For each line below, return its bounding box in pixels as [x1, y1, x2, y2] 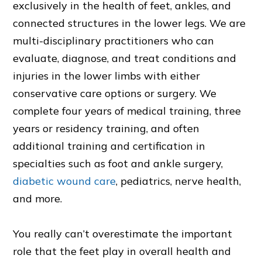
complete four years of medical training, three [13, 104, 242, 118]
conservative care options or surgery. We [13, 87, 217, 101]
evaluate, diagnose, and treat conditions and [13, 51, 237, 65]
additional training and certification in [13, 139, 206, 153]
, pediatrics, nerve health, [116, 174, 242, 188]
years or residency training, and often [13, 122, 200, 136]
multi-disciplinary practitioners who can [13, 34, 215, 48]
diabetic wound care [13, 174, 116, 188]
